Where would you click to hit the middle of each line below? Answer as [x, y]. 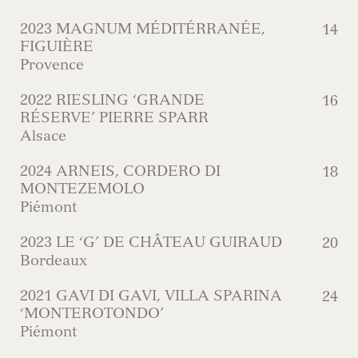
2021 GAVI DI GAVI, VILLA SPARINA [151, 296]
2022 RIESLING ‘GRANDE [112, 100]
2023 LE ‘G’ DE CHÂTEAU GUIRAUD [151, 242]
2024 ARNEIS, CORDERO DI [120, 171]
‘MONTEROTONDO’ [92, 313]
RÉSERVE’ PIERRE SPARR [114, 117]
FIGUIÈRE [57, 46]
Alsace [43, 136]
